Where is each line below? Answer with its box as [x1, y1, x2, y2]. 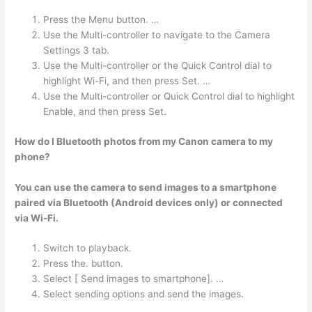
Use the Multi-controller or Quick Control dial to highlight [43, 91, 295, 102]
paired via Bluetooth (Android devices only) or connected [15, 196, 283, 208]
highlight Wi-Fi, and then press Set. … [43, 75, 211, 87]
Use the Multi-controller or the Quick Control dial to [43, 60, 272, 72]
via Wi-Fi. [15, 212, 59, 224]
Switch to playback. [43, 242, 132, 254]
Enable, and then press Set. [43, 106, 167, 118]
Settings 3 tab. [43, 45, 110, 56]
